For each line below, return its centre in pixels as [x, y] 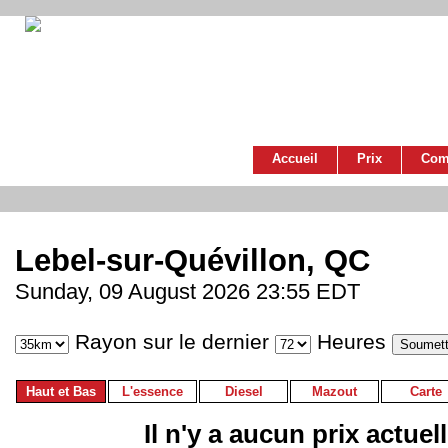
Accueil [295, 158]
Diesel [243, 392]
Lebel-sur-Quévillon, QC [192, 261]
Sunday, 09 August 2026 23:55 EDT [187, 292]
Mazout [334, 392]
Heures [351, 342]
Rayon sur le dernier [172, 342]
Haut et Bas [61, 392]
